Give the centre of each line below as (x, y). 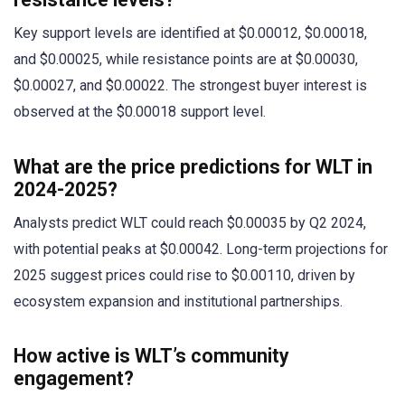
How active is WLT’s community (151, 355)
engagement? (74, 378)
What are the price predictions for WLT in (193, 166)
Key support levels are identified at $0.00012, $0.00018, (190, 33)
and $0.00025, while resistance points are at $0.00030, (186, 60)
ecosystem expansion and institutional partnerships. (178, 301)
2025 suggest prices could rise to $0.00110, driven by (184, 275)
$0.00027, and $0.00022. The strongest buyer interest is (190, 86)
